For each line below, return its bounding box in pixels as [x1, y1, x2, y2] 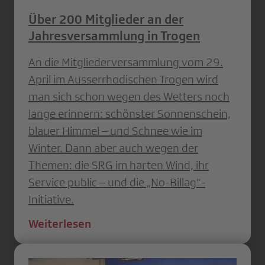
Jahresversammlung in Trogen [28, 28, 200, 43]
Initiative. [28, 192, 74, 206]
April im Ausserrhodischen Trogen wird [28, 72, 218, 86]
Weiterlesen [28, 216, 91, 230]
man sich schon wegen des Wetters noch [28, 89, 230, 103]
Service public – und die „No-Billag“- [28, 175, 205, 189]
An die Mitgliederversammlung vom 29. [28, 55, 223, 69]
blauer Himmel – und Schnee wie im [28, 124, 202, 137]
